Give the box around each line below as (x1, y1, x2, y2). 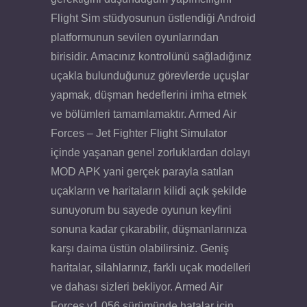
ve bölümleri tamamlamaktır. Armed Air (51, 108, 236, 120)
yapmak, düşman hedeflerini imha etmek (51, 88, 247, 101)
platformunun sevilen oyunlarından (51, 31, 219, 43)
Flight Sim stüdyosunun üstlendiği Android (51, 12, 256, 24)
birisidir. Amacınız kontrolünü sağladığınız (51, 50, 251, 62)
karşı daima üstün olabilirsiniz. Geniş (51, 242, 229, 254)
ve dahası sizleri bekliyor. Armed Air (51, 280, 223, 293)
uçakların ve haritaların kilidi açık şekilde (51, 184, 247, 197)
